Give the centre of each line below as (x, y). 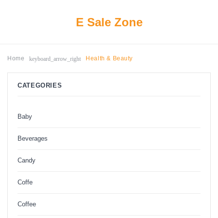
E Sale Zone (109, 22)
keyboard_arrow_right (55, 59)
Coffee (27, 204)
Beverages (33, 138)
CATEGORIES (40, 85)
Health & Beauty (109, 58)
